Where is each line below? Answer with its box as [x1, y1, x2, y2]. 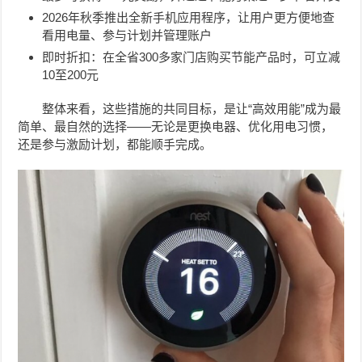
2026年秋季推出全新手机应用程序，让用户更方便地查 [42, 10, 335, 24]
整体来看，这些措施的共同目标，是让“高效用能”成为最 [42, 101, 342, 116]
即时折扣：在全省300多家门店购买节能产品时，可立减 [42, 49, 341, 64]
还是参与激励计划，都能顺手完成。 [18, 137, 213, 151]
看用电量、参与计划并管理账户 [42, 27, 213, 42]
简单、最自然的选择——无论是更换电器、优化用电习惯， [18, 119, 334, 133]
